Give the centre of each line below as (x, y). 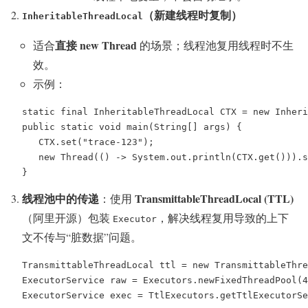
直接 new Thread (96, 45)
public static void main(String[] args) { (132, 126)
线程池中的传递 (60, 198)
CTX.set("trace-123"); (88, 142)
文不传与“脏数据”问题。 (82, 236)
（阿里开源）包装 (67, 217)
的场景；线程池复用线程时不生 (215, 45)
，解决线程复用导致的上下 (223, 217)
